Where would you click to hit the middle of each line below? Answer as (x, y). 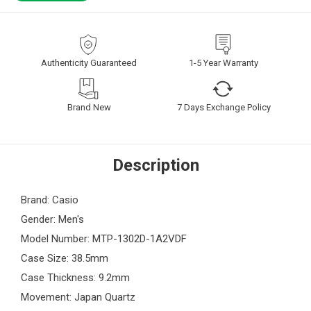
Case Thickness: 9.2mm (75, 278)
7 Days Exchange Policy (224, 108)
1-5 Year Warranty (224, 63)
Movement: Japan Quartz (78, 297)
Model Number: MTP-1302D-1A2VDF (104, 239)
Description (155, 166)
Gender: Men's (52, 220)
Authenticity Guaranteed (89, 63)
